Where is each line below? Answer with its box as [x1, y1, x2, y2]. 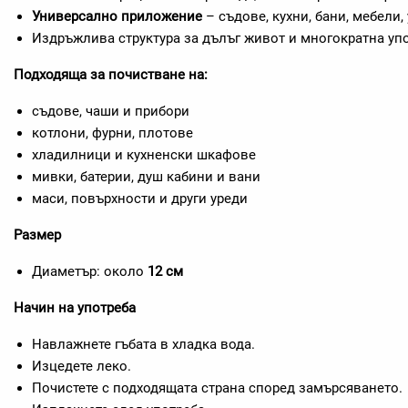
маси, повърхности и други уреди [32, 190, 248, 207]
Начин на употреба [14, 300, 136, 316]
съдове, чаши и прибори [32, 103, 189, 119]
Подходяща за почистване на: [14, 66, 208, 83]
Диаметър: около [32, 263, 148, 280]
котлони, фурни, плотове [32, 125, 193, 141]
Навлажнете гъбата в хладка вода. [32, 336, 255, 352]
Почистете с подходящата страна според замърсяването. [32, 380, 403, 396]
